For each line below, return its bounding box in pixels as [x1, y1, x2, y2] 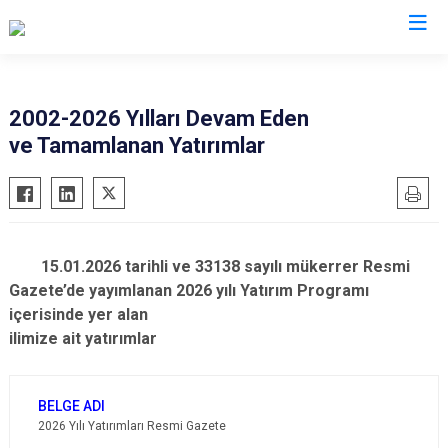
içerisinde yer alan [9, 305, 148, 324]
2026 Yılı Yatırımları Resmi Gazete [38, 419, 226, 433]
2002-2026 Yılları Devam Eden [9, 106, 309, 131]
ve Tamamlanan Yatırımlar [9, 133, 265, 158]
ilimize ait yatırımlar [9, 329, 161, 348]
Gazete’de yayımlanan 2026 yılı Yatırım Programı [9, 281, 369, 300]
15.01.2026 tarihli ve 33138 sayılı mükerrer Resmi [9, 257, 410, 276]
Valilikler [182, 55, 266, 80]
